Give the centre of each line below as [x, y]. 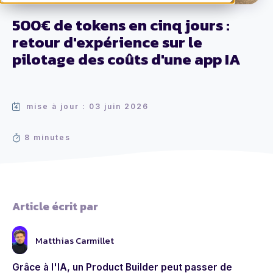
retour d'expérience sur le [107, 42]
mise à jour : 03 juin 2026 [87, 107]
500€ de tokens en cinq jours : [121, 25]
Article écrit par [55, 207]
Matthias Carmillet [75, 240]
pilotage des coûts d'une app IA [126, 59]
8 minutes [48, 138]
